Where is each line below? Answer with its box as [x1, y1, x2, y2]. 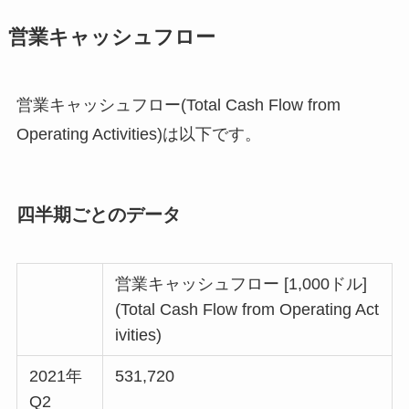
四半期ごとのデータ [16, 204, 181, 225]
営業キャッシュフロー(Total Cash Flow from [16, 95, 341, 114]
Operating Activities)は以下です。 [16, 124, 261, 143]
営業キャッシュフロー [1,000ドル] [115, 275, 368, 294]
